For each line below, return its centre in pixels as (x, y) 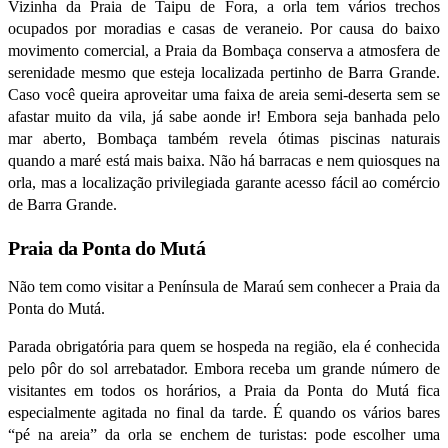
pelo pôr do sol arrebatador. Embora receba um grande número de (224, 369)
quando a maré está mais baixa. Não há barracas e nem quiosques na (224, 161)
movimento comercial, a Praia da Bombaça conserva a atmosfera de (224, 51)
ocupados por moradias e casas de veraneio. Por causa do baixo (224, 29)
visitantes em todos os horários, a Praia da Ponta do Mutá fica (224, 391)
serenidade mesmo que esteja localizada (139, 73)
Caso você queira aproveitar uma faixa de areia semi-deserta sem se (224, 95)
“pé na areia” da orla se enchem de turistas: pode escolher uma (224, 435)
